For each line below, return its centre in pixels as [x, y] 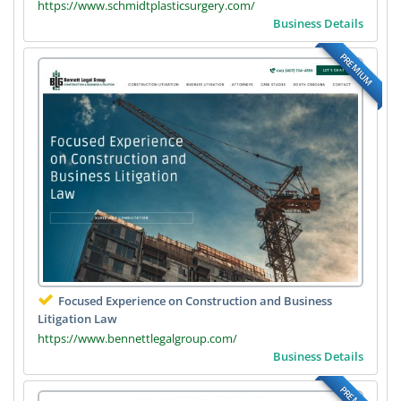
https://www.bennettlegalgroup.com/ [137, 338]
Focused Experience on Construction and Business [195, 300]
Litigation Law [77, 318]
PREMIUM [356, 68]
